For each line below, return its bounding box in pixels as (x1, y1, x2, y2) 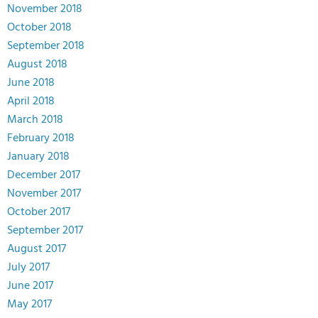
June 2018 (7, 74, 55, 93)
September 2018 (7, 37, 84, 56)
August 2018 (7, 55, 67, 75)
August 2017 (7, 240, 66, 259)
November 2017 (7, 185, 81, 204)
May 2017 (7, 295, 52, 314)
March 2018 (7, 111, 63, 130)
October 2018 (7, 18, 72, 38)
